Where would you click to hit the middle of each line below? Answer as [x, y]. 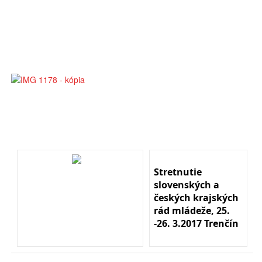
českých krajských [196, 197]
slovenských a [187, 185]
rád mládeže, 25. [192, 210]
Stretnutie [178, 172]
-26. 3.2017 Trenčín [196, 223]
